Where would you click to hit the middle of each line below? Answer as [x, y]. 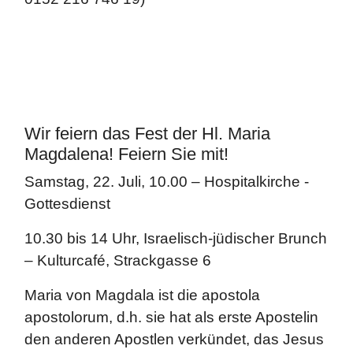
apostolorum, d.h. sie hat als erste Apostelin [171, 317]
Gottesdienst [67, 204]
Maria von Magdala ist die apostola [142, 295]
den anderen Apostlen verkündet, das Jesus [174, 339]
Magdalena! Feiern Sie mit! [126, 154]
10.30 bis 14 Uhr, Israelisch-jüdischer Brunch [176, 238]
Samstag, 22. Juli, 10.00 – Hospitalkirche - [167, 182]
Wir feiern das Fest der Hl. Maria [147, 134]
